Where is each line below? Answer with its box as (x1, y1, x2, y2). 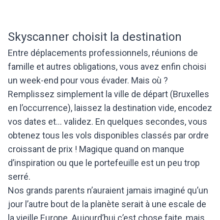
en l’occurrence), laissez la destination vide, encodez (8, 103, 212, 113)
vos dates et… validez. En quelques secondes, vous (8, 116, 207, 127)
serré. (8, 171, 30, 182)
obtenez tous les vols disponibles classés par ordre (8, 130, 209, 140)
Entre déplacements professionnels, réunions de (8, 48, 198, 58)
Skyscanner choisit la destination (8, 30, 182, 44)
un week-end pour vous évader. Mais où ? (8, 75, 168, 85)
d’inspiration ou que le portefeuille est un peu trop (8, 158, 200, 168)
